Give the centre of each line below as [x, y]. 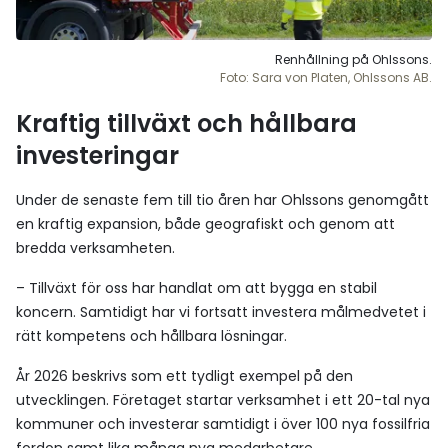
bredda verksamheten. [95, 248]
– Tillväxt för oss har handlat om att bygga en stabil [196, 288]
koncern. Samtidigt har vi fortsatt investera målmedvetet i [221, 312]
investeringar [97, 156]
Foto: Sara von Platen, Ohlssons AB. [326, 78]
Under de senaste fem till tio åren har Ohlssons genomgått [222, 200]
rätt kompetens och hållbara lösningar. [151, 336]
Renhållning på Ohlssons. [353, 60]
